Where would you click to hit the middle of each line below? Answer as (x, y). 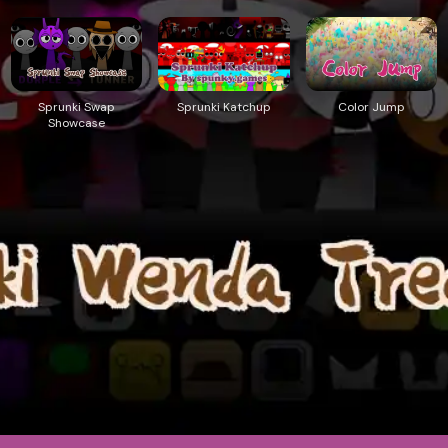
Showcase (77, 122)
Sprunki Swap (77, 106)
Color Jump (371, 106)
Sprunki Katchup (223, 106)
